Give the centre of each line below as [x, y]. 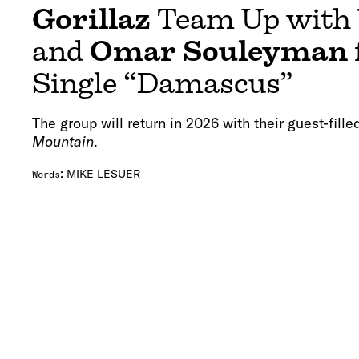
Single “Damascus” [163, 84]
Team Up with [254, 20]
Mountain [63, 142]
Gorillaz [91, 20]
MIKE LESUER [103, 174]
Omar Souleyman [219, 52]
